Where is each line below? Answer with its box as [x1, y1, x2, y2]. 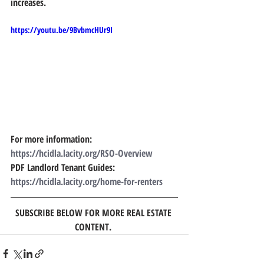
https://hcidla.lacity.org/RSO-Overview [11, 146, 153, 160]
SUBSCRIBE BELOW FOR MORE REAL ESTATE [15, 206, 174, 219]
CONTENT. [75, 220, 114, 233]
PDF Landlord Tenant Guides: [11, 160, 120, 174]
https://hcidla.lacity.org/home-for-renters [11, 174, 165, 188]
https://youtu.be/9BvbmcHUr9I [11, 24, 113, 35]
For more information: [11, 132, 94, 146]
